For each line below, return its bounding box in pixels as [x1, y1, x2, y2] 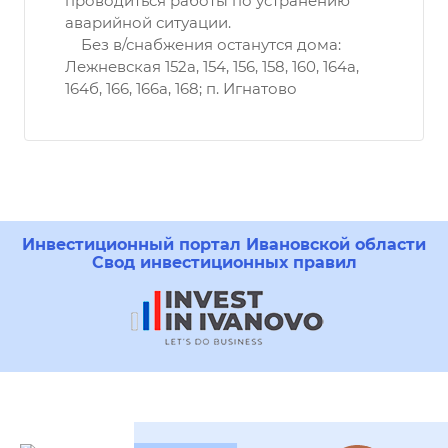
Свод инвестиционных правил [91, 253, 357, 272]
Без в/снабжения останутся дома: [65, 35, 341, 54]
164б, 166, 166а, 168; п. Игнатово [65, 79, 297, 98]
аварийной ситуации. [65, 13, 231, 32]
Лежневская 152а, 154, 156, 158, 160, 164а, [65, 57, 359, 76]
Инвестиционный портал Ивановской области [22, 235, 426, 254]
